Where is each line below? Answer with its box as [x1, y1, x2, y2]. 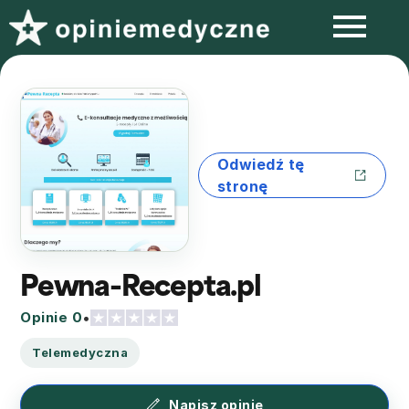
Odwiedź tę [216, 155, 305, 174]
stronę [216, 177, 268, 196]
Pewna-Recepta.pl [20, 267, 261, 303]
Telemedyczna [32, 345, 128, 361]
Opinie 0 [20, 309, 82, 327]
